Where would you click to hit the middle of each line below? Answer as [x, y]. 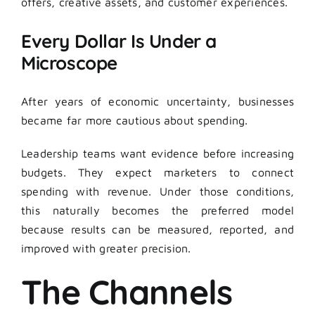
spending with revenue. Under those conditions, [157, 191]
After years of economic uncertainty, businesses [157, 101]
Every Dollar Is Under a [119, 41]
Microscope [70, 63]
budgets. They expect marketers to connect [157, 172]
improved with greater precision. [106, 248]
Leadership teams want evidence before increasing [157, 153]
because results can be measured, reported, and [157, 229]
